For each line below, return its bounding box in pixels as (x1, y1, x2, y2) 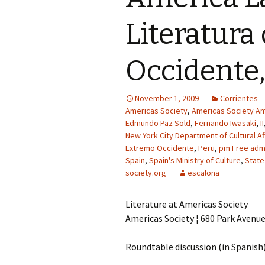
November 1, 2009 (135, 93, 199, 104)
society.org (125, 167, 166, 178)
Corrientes (220, 93, 258, 104)
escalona (188, 167, 219, 178)
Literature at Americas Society (125, 198, 248, 210)
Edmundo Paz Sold (125, 118, 190, 128)
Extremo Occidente (125, 143, 194, 153)
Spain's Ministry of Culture (149, 155, 241, 166)
